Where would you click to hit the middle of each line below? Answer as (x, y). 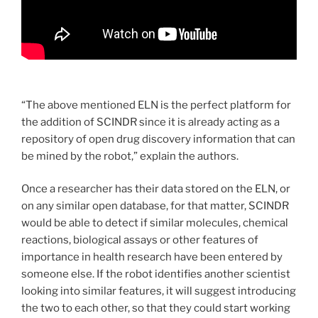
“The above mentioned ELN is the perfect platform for (156, 105)
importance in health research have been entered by (152, 257)
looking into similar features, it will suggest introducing (159, 291)
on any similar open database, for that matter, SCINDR (155, 206)
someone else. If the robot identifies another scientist (156, 274)
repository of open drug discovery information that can (158, 139)
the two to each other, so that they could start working (156, 308)
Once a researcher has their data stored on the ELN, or (156, 189)
